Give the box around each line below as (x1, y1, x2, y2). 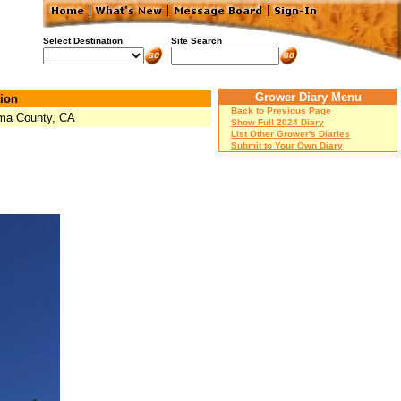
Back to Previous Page (231, 106, 331, 115)
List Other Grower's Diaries (231, 129, 350, 139)
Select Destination (43, 36, 123, 46)
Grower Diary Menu (254, 90, 362, 104)
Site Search (171, 36, 222, 46)
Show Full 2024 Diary (231, 117, 324, 127)
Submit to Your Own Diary (231, 141, 343, 150)
